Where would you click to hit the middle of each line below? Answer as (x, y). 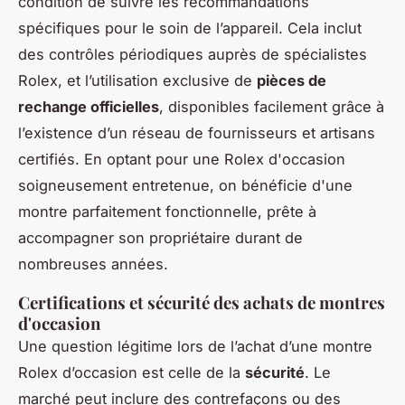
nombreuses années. (93, 264)
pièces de (292, 80)
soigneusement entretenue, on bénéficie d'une (185, 185)
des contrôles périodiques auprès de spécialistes (193, 54)
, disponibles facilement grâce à (272, 106)
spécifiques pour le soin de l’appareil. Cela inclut (190, 28)
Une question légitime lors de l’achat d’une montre (195, 346)
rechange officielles (89, 106)
